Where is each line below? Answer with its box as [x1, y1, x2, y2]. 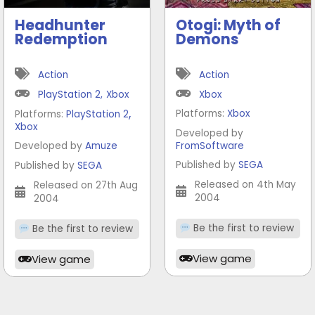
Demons [176, 29, 238, 49]
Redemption [15, 29, 108, 49]
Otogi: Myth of [176, 15, 281, 35]
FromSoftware [176, 139, 244, 153]
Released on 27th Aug [34, 178, 138, 192]
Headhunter [15, 15, 105, 35]
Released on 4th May [195, 177, 296, 191]
